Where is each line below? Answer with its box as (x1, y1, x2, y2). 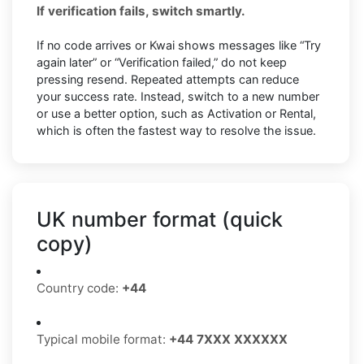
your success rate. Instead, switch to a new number (37, 89, 319, 104)
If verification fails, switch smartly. (37, 3, 245, 19)
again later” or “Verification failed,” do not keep (37, 55, 287, 70)
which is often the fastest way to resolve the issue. (37, 123, 316, 138)
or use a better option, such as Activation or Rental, (37, 106, 316, 121)
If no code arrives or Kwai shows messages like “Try (37, 38, 321, 53)
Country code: (37, 280, 122, 297)
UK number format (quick (37, 207, 283, 232)
